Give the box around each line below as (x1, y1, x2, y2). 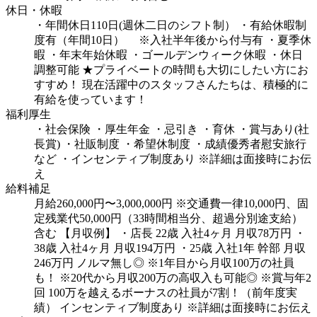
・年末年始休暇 (48, 49, 127, 62)
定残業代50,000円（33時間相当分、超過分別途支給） (34, 212, 303, 225)
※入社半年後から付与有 (127, 34, 263, 47)
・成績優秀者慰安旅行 (193, 138, 306, 151)
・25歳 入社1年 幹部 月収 (178, 242, 306, 255)
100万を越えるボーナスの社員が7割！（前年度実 (48, 287, 297, 299)
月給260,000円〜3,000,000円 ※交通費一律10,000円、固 (34, 197, 309, 210)
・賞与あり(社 (238, 123, 309, 136)
